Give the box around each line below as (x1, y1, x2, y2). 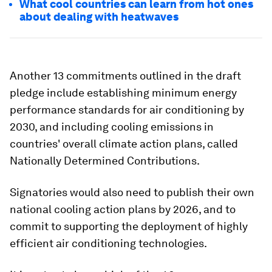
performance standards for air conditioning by (10, 103, 244, 116)
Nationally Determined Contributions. (10, 154, 200, 167)
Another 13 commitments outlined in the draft (10, 69, 241, 82)
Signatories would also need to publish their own (10, 186, 254, 199)
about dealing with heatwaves (19, 10, 178, 23)
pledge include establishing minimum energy (10, 86, 237, 99)
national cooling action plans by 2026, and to (10, 203, 236, 216)
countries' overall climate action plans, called (10, 137, 238, 150)
